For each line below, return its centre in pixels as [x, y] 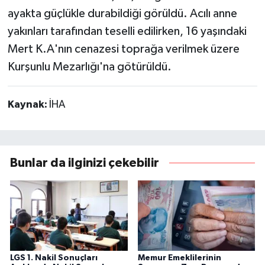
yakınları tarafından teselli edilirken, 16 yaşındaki [127, 31]
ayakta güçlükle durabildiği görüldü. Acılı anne [122, 13]
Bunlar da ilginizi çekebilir [85, 163]
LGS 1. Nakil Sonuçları [54, 258]
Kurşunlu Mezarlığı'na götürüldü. [89, 67]
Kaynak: [28, 104]
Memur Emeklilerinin [179, 258]
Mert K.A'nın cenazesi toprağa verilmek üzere [123, 49]
